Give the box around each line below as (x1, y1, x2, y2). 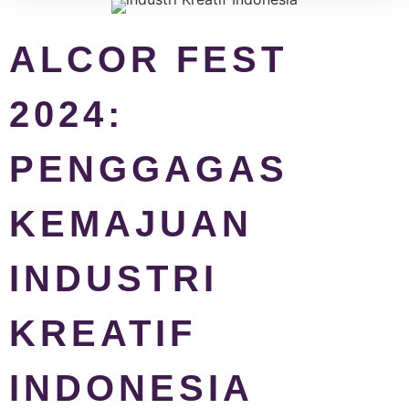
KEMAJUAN (9, 203, 253, 244)
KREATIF (9, 312, 196, 353)
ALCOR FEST (9, 38, 288, 79)
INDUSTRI (9, 257, 218, 299)
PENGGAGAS (9, 148, 288, 189)
